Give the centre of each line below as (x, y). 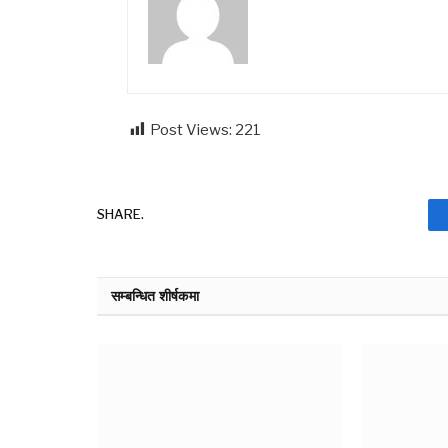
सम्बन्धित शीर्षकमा (155, 295)
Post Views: (191, 129)
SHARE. (120, 214)
